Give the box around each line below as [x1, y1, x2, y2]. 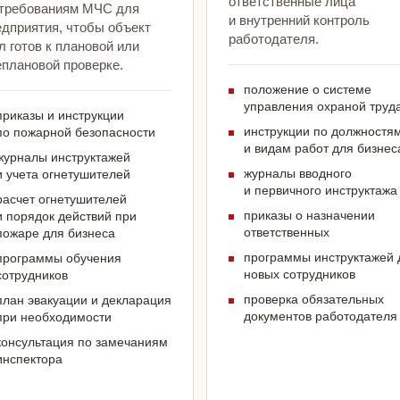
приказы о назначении [244, 208, 375, 223]
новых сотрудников [244, 267, 355, 282]
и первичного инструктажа [244, 183, 397, 198]
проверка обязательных [244, 292, 384, 307]
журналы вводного [244, 166, 352, 181]
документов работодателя [244, 309, 397, 324]
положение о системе [244, 82, 371, 97]
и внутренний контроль [229, 12, 370, 29]
